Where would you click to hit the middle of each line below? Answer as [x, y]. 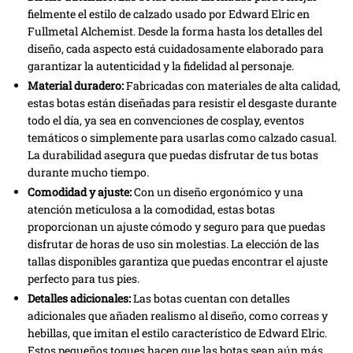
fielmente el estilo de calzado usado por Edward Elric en [169, 14]
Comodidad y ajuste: [80, 192]
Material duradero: [76, 86]
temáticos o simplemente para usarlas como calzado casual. [182, 138]
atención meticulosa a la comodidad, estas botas [151, 210]
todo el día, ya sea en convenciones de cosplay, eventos [166, 121]
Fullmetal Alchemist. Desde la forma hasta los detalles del [175, 32]
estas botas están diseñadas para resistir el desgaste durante [182, 103]
